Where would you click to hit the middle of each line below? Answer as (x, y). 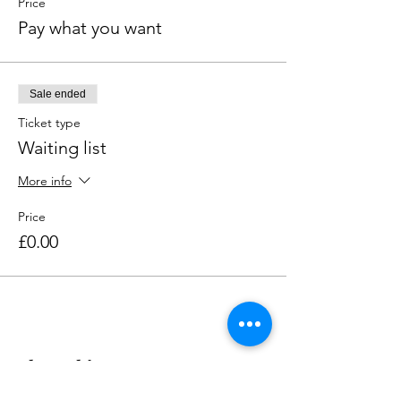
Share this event (83, 367)
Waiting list (62, 148)
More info (45, 181)
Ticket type (49, 123)
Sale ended (58, 94)
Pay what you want (90, 28)
